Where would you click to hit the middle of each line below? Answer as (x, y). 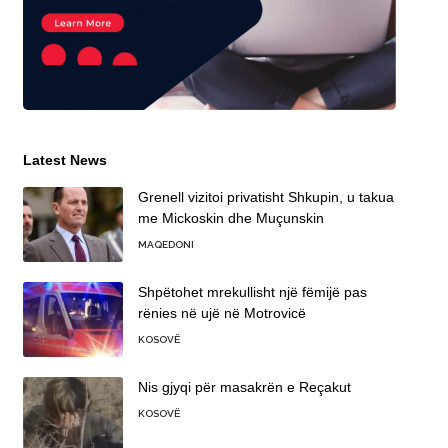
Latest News (64, 160)
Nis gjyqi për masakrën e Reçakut (244, 387)
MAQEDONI (165, 245)
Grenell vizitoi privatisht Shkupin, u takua (265, 197)
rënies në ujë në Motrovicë (221, 313)
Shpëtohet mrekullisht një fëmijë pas (252, 292)
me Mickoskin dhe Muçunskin (230, 218)
